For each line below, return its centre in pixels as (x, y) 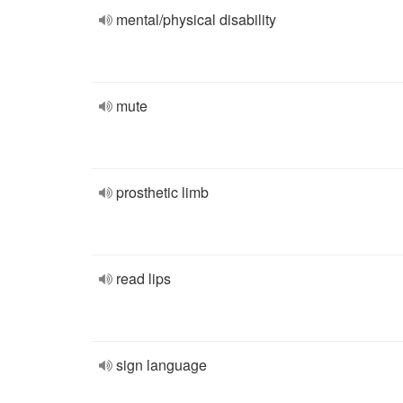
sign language (161, 365)
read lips (143, 278)
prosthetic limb (162, 192)
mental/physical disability (196, 19)
